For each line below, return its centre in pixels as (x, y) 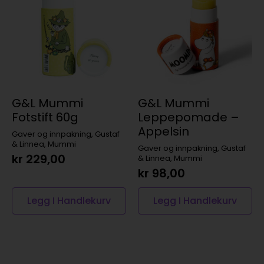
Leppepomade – (189, 117)
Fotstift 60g (45, 117)
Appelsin (164, 131)
